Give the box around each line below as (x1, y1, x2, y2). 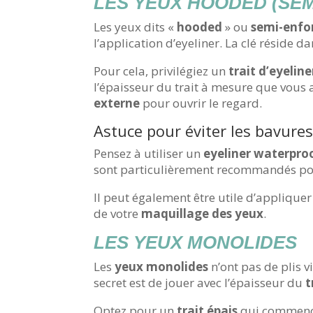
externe (94, 95, 140, 112)
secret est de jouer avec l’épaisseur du (94, 275, 306, 291)
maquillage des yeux (141, 205, 264, 222)
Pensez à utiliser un (94, 145, 204, 162)
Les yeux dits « (94, 19, 177, 36)
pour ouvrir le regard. (140, 95, 263, 112)
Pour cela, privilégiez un (94, 63, 229, 80)
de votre (94, 205, 142, 222)
